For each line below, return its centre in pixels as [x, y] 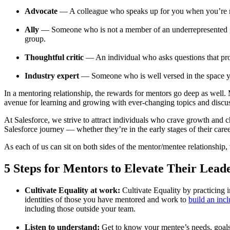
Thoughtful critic [54, 57]
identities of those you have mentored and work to [107, 199]
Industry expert [52, 75]
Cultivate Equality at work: [72, 190]
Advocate [42, 11]
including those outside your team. [80, 208]
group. [35, 39]
